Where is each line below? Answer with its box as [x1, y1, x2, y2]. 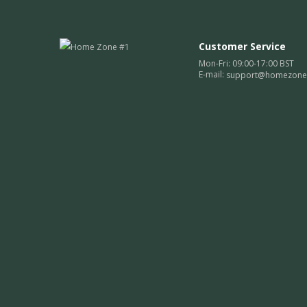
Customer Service [198, 40, 286, 53]
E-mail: [198, 69, 226, 80]
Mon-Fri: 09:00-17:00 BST [198, 58, 294, 69]
